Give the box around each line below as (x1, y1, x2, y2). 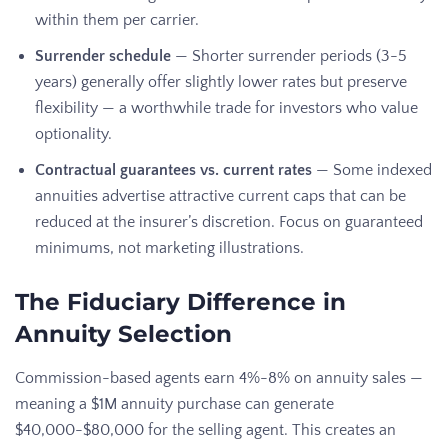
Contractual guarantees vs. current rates (35, 160, 312, 179)
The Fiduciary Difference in (15, 287, 346, 316)
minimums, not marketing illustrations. (35, 238, 304, 257)
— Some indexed (312, 160, 432, 179)
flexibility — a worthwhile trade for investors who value (35, 98, 418, 117)
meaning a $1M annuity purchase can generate (15, 394, 334, 413)
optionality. (35, 124, 112, 143)
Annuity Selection (15, 319, 232, 348)
